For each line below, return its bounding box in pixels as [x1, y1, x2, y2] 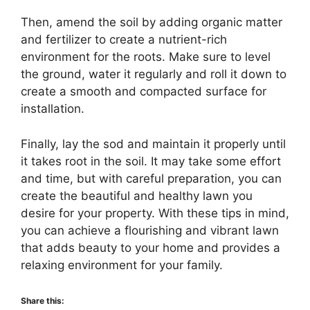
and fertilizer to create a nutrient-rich [21, 33, 227, 47]
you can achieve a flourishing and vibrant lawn [21, 223, 279, 237]
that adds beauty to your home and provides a [21, 240, 280, 255]
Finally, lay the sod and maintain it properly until [21, 136, 286, 151]
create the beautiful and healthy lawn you [21, 188, 253, 203]
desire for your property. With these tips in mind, [21, 206, 289, 220]
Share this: [21, 295, 64, 307]
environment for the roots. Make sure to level [21, 50, 271, 64]
